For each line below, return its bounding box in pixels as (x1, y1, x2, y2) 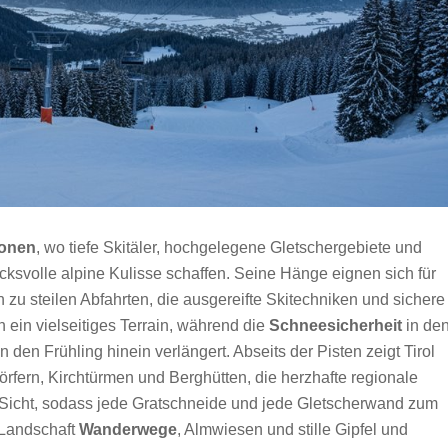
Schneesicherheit (269, 317, 402, 335)
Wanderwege (79, 421, 177, 439)
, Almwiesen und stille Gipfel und (177, 421, 408, 439)
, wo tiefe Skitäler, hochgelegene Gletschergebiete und (36, 239, 422, 257)
